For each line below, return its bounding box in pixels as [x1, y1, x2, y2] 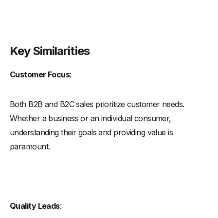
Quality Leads [10, 200, 60, 211]
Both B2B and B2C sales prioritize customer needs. [10, 99, 184, 109]
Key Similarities [10, 43, 90, 58]
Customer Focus [10, 69, 70, 79]
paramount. [10, 141, 50, 151]
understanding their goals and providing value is [10, 127, 173, 137]
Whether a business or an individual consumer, [10, 113, 171, 123]
